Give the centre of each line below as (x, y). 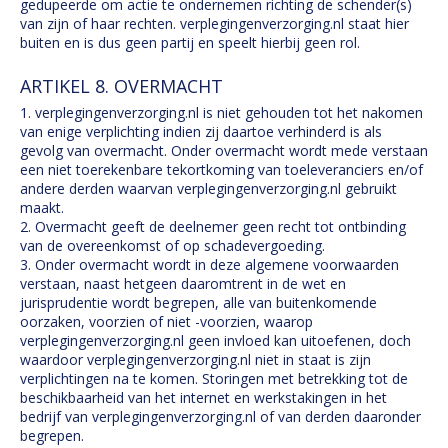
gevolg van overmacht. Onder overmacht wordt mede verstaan (224, 150)
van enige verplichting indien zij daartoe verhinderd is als (201, 131)
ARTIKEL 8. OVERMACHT (121, 86)
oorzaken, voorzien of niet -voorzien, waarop (166, 321)
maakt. (42, 207)
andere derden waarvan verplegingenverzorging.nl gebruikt (208, 188)
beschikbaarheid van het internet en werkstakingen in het (203, 397)
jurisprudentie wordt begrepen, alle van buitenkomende (198, 302)
